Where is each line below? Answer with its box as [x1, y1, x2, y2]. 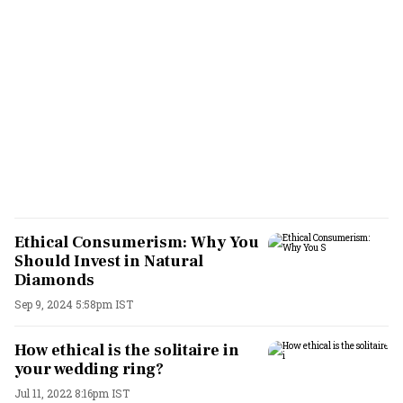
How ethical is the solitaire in [14, 340, 239, 361]
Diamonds [14, 270, 94, 291]
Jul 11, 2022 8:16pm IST [14, 386, 130, 400]
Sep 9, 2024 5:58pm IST [14, 297, 133, 311]
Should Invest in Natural [14, 251, 203, 272]
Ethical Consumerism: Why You [14, 232, 259, 253]
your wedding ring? [14, 359, 164, 380]
